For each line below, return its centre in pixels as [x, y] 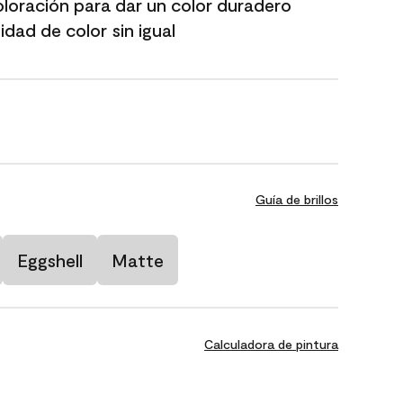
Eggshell [50, 260]
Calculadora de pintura [271, 344]
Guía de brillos [297, 199]
